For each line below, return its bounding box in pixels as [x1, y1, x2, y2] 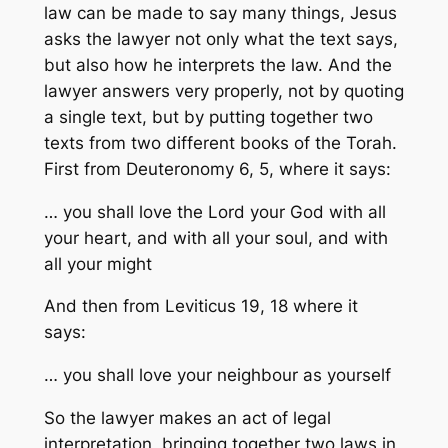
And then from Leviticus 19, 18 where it [43, 296, 358, 317]
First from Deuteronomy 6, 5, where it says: [43, 158, 391, 179]
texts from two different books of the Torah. [43, 132, 397, 153]
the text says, [283, 28, 398, 49]
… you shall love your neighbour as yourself [43, 365, 391, 386]
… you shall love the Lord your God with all [43, 201, 386, 222]
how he [113, 54, 173, 75]
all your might [43, 253, 152, 274]
